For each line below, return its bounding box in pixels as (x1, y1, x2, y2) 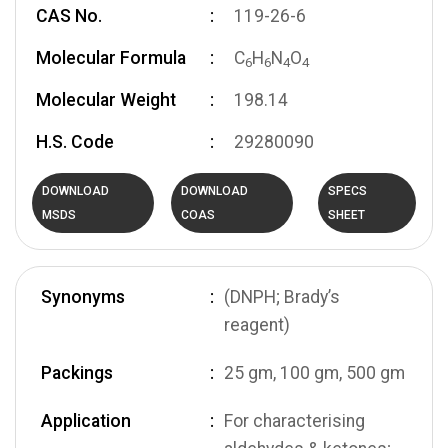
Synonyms (41, 287, 125, 307)
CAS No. (36, 6, 102, 26)
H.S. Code (36, 132, 114, 152)
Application (41, 411, 131, 431)
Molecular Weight (36, 90, 176, 110)
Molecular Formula (36, 48, 186, 68)
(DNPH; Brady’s (224, 287, 340, 307)
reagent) (224, 315, 290, 335)
